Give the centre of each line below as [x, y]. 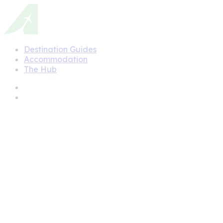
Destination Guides [60, 49]
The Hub [40, 69]
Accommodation [56, 59]
